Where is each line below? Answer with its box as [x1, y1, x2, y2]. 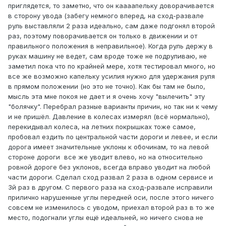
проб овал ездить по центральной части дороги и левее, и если [8, 133, 217, 141]
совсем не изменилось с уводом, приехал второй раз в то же [8, 203, 214, 212]
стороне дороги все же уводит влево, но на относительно [8, 153, 203, 161]
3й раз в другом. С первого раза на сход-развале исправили [8, 183, 212, 192]
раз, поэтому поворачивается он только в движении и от [8, 32, 197, 40]
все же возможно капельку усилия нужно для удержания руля [8, 72, 215, 81]
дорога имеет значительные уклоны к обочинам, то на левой [8, 143, 209, 151]
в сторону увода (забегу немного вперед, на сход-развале [8, 12, 204, 20]
